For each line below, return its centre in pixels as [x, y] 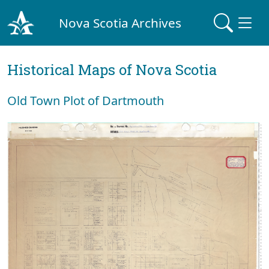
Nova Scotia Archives [120, 23]
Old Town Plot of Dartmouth [86, 101]
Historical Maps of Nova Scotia [112, 70]
